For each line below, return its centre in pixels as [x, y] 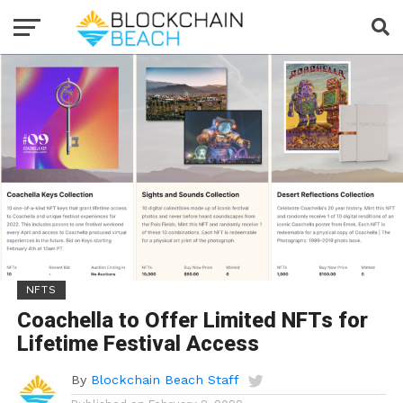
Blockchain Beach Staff [165, 379]
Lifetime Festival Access [138, 343]
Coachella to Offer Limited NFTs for [192, 320]
